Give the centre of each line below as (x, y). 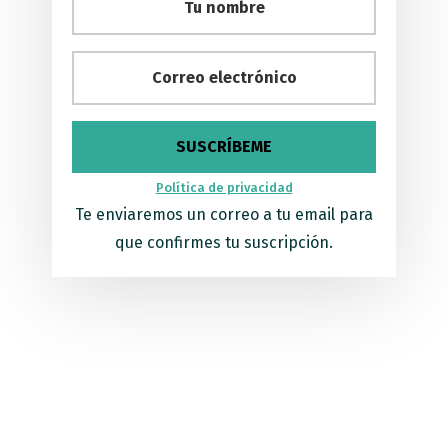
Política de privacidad (224, 187)
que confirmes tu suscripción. (224, 242)
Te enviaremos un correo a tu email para (224, 214)
